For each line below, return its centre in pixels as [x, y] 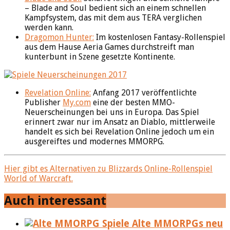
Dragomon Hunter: [59, 37]
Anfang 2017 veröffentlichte [144, 92]
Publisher [44, 102]
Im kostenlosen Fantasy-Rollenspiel [160, 37]
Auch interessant [55, 200]
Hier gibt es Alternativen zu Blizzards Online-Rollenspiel [108, 168]
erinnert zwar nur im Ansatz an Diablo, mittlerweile [120, 122]
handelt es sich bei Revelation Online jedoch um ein [119, 131]
